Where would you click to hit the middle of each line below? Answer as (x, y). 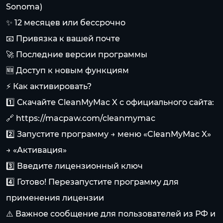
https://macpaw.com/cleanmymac (86, 118)
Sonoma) (24, 7)
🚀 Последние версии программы (77, 55)
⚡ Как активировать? (49, 86)
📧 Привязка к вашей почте (63, 39)
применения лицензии (55, 198)
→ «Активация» (36, 150)
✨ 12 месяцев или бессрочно (66, 23)
